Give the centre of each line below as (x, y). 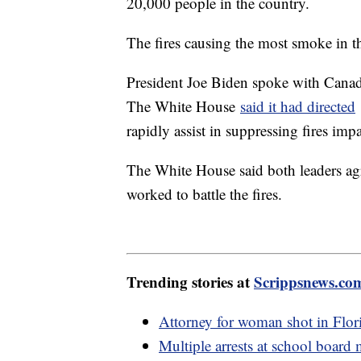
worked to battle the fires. (207, 193)
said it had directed (298, 106)
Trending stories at (190, 282)
